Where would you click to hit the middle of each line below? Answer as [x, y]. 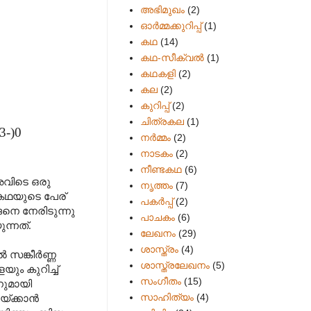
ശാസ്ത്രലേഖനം [175, 265]
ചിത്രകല [162, 121]
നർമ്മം [155, 137]
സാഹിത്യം [167, 297]
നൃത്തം [156, 185]
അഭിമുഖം [162, 9]
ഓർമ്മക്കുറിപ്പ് [170, 25]
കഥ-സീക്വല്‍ [172, 57]
